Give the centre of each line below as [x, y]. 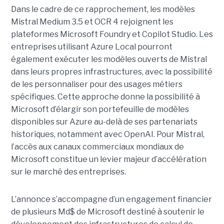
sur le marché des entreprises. [68, 172]
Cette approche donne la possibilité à [128, 97]
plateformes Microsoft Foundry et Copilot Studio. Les [112, 34]
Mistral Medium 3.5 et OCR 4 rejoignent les [92, 22]
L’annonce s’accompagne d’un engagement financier [111, 199]
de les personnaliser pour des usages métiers [96, 84]
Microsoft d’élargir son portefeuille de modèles [100, 109]
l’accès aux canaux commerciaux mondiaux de [97, 147]
